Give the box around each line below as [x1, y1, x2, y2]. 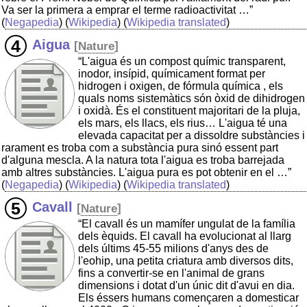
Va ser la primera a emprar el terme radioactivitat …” [1, 4, 253, 16]
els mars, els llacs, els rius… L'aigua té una [78, 117, 287, 130]
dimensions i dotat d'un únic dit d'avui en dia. [78, 280, 295, 292]
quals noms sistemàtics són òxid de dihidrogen [78, 93, 305, 105]
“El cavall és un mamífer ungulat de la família [78, 218, 295, 230]
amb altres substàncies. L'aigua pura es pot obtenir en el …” [1, 167, 291, 179]
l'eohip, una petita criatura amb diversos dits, [78, 255, 293, 267]
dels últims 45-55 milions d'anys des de [78, 243, 269, 255]
